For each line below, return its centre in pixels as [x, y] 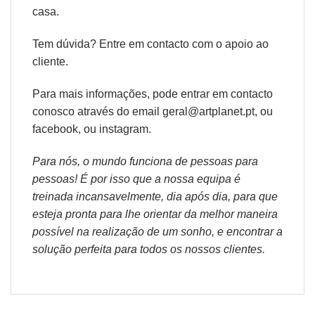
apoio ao [247, 44]
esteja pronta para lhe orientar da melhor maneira [155, 214]
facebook [55, 129]
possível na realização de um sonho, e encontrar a [157, 231]
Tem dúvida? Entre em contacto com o [129, 44]
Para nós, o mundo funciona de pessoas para [145, 161]
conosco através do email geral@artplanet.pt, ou [153, 111]
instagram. [125, 129]
